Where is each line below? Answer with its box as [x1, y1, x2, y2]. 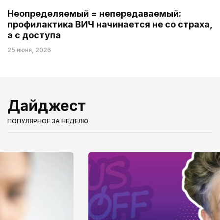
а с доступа [7, 29, 61, 40]
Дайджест [7, 96, 86, 114]
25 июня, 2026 [7, 46, 51, 54]
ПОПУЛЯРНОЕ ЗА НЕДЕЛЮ [7, 117, 88, 125]
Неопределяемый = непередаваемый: [7, 8, 181, 19]
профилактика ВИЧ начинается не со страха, [7, 19, 212, 29]
